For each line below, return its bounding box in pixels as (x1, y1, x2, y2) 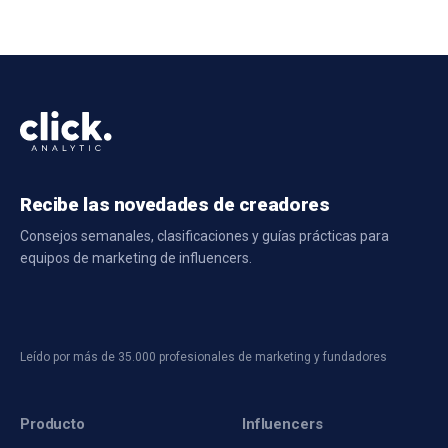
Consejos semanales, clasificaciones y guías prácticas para (20, 228, 389, 245)
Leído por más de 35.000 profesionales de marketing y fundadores (20, 350, 387, 365)
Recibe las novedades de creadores (20, 193, 330, 217)
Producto (20, 415, 85, 434)
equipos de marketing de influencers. (20, 250, 252, 267)
